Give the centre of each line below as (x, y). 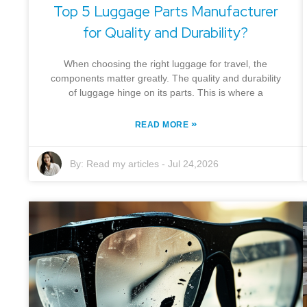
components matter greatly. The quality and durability (165, 78)
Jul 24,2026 (193, 164)
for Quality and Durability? (166, 33)
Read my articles (123, 164)
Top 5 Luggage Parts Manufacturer (165, 12)
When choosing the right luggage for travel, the (166, 64)
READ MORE (163, 125)
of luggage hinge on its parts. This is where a (165, 93)
